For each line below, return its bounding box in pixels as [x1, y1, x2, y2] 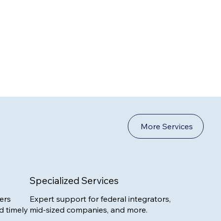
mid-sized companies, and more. [30, 204, 148, 215]
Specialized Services [30, 175, 119, 187]
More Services [141, 121, 193, 131]
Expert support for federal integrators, [30, 193, 171, 204]
